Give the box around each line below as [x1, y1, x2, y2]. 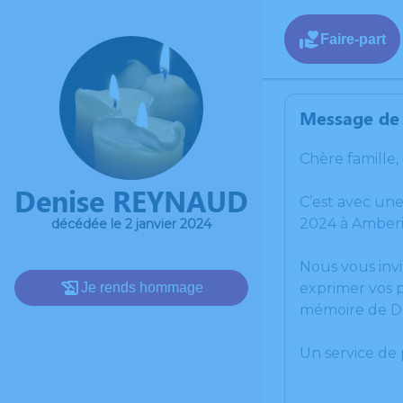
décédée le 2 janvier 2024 [51, 216, 211, 232]
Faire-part [320, 31, 386, 47]
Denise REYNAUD [14, 181, 248, 219]
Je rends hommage [81, 280, 203, 295]
